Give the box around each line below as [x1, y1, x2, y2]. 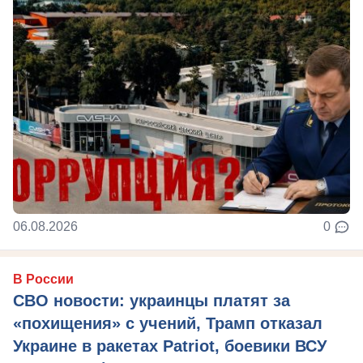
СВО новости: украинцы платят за [13, 292, 290, 310]
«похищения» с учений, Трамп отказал [13, 314, 322, 333]
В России [13, 272, 74, 287]
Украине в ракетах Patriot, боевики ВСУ [13, 337, 327, 356]
